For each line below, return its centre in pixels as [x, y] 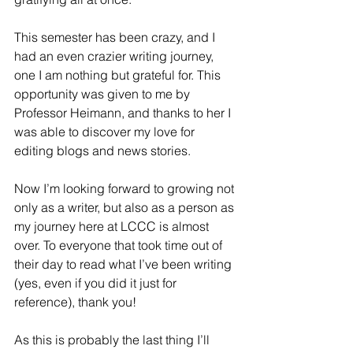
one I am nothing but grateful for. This [119, 75]
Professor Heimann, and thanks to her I [124, 113]
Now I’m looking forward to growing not [126, 188]
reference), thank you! [77, 302]
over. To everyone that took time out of [120, 245]
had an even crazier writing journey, [115, 56]
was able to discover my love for [106, 132]
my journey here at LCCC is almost [113, 226]
